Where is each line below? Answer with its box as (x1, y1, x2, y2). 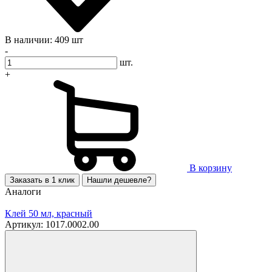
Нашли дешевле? (87, 175, 151, 185)
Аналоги (5, 186, 41, 197)
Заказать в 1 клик (10, 175, 75, 185)
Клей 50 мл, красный (5, 208, 92, 219)
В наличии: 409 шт (5, 35, 83, 46)
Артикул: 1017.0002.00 (5, 219, 99, 230)
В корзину (189, 163, 232, 174)
